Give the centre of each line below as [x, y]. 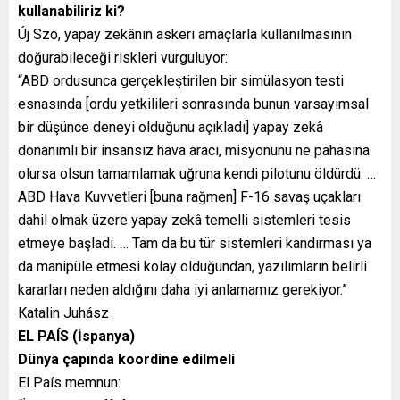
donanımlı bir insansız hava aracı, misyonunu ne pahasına [194, 150]
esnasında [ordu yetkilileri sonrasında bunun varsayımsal [193, 104]
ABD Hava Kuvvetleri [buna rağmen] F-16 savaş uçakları [189, 196]
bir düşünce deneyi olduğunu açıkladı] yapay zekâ [171, 127]
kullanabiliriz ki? [71, 11]
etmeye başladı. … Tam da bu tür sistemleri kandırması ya [195, 243]
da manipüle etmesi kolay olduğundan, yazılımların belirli [192, 266]
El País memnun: [69, 382]
